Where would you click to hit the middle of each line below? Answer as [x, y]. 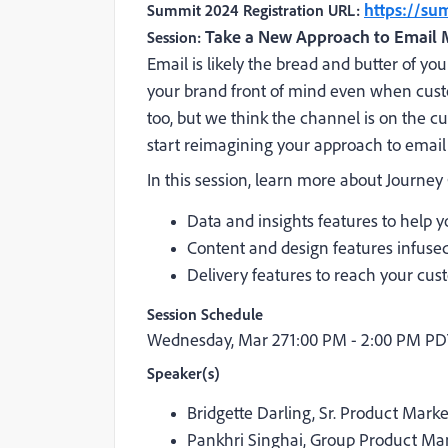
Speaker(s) [183, 373]
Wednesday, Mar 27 [218, 339]
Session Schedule [205, 314]
